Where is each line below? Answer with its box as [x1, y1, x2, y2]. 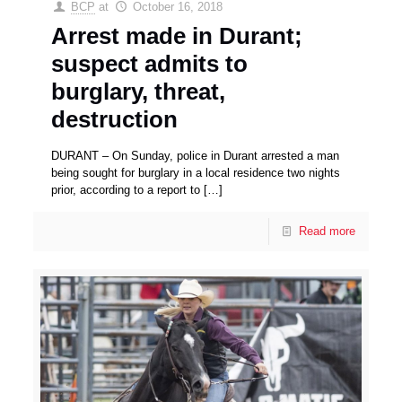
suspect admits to [51, 49, 249, 77]
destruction [51, 105, 179, 133]
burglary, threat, [51, 77, 226, 105]
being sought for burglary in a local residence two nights [51, 165, 341, 179]
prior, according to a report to [51, 182, 201, 197]
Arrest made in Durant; [51, 22, 303, 49]
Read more [298, 223, 355, 238]
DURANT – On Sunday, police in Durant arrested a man [51, 148, 340, 162]
